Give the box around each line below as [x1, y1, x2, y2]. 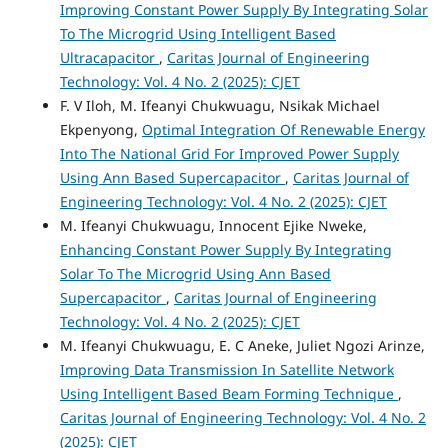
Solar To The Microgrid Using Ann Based [59, 264, 331, 284]
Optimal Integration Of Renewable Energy [141, 120, 425, 140]
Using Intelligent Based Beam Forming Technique [59, 384, 398, 404]
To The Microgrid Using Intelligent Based [59, 24, 336, 44]
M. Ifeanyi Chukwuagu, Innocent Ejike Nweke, [59, 216, 367, 236]
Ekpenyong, [59, 120, 142, 140]
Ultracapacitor [59, 48, 159, 68]
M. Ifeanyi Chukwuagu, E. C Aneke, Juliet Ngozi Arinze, [59, 336, 425, 356]
